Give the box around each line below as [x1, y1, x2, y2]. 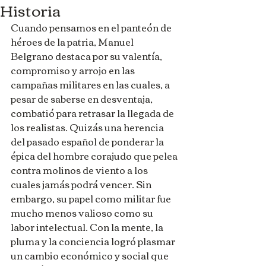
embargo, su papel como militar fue [11, 189, 173, 207]
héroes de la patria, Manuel [11, 33, 135, 50]
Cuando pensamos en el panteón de [11, 18, 173, 36]
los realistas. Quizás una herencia [11, 118, 166, 136]
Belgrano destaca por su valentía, [11, 47, 164, 65]
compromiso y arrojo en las [11, 61, 137, 79]
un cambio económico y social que [11, 246, 170, 264]
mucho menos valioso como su [11, 204, 155, 221]
